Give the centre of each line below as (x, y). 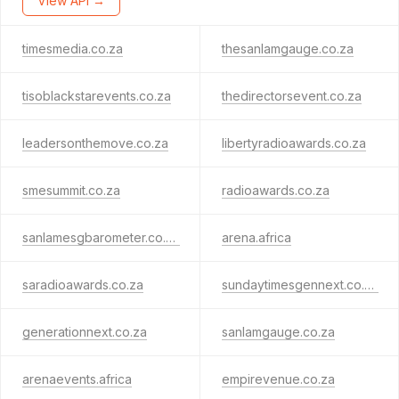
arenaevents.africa (77, 379)
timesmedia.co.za (73, 49)
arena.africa (256, 237)
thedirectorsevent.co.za (291, 96)
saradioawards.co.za (83, 285)
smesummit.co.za (71, 190)
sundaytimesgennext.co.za (369, 285)
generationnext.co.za (85, 332)
